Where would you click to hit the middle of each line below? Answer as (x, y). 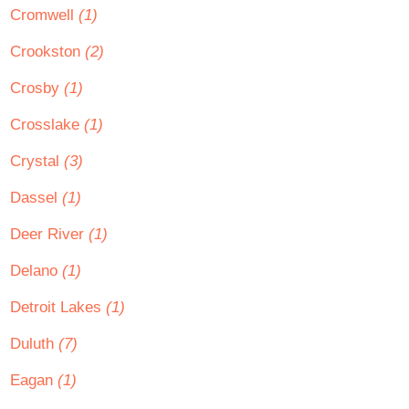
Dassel (36, 198)
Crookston (47, 52)
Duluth (34, 344)
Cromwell (44, 15)
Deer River (49, 234)
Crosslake (47, 125)
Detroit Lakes (58, 307)
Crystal (37, 161)
